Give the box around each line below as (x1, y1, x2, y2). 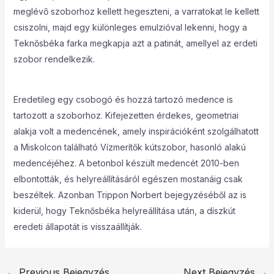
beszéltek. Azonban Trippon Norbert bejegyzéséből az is (13, 190, 246, 200)
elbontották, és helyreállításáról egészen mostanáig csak (13, 174, 243, 184)
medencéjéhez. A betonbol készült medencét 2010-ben (13, 158, 239, 168)
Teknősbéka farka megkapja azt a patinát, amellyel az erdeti (13, 38, 257, 48)
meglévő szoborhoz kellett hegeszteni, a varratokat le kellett (13, 6, 259, 17)
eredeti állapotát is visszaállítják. (13, 221, 142, 232)
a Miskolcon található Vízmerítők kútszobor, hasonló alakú (13, 142, 246, 152)
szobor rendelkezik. (13, 54, 95, 64)
